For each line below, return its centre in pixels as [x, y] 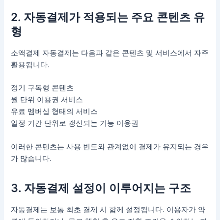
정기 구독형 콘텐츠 [42, 88]
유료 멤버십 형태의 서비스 [55, 112]
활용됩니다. [30, 65]
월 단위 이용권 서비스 [47, 100]
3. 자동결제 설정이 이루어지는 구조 [101, 188]
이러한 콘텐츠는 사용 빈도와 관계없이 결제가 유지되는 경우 [110, 147]
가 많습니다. [31, 158]
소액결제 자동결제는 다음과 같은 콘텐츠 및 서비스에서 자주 [110, 53]
